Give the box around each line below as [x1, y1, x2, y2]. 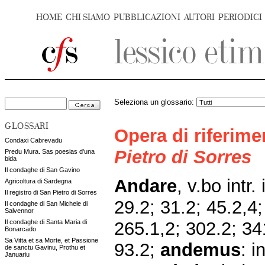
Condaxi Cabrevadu [5, 137, 62, 144]
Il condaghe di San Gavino [5, 166, 80, 173]
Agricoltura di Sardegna [5, 177, 72, 185]
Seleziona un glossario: [114, 98, 196, 106]
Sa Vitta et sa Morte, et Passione [5, 237, 98, 244]
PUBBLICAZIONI [114, 12, 180, 22]
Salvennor [5, 207, 34, 214]
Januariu [5, 251, 30, 258]
